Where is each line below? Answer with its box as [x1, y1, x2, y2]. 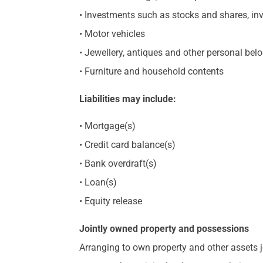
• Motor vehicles [79, 28, 146, 40]
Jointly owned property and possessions [79, 222, 249, 234]
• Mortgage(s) [79, 120, 136, 132]
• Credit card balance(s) [79, 139, 176, 151]
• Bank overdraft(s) [79, 158, 157, 170]
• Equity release [79, 195, 143, 207]
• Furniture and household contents [79, 66, 224, 77]
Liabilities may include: [79, 93, 177, 104]
